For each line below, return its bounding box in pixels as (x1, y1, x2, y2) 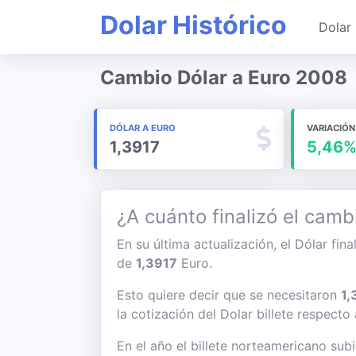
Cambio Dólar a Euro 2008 (100, 66, 347, 89)
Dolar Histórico (100, 10, 287, 41)
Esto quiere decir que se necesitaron (117, 287, 341, 303)
